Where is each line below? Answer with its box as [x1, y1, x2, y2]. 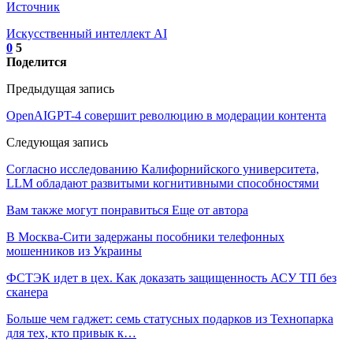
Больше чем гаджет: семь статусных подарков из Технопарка [6, 311, 333, 325]
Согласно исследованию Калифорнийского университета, [6, 162, 319, 176]
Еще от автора [172, 203, 248, 217]
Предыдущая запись [6, 81, 114, 95]
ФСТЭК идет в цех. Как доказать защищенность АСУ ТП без [6, 270, 336, 284]
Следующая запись [6, 135, 108, 149]
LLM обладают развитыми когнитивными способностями [6, 176, 319, 190]
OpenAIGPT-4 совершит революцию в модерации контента [6, 108, 326, 122]
